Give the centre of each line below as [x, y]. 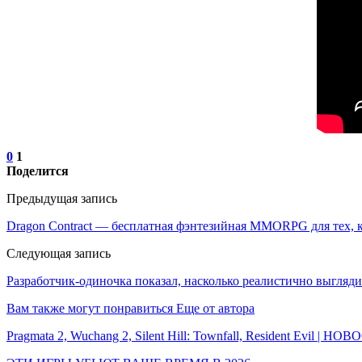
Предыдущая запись [62, 198]
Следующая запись [59, 253]
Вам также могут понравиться [90, 308]
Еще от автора [215, 308]
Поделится [38, 170]
